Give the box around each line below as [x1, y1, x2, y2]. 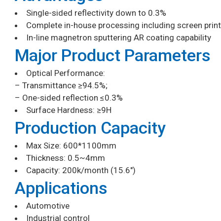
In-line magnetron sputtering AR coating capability [26, 32, 211, 42]
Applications [15, 178, 108, 198]
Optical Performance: [26, 68, 105, 78]
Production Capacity [15, 117, 166, 138]
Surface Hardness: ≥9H [26, 105, 111, 115]
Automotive [26, 200, 70, 211]
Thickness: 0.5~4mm [26, 152, 105, 163]
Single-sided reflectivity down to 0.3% [26, 7, 166, 18]
